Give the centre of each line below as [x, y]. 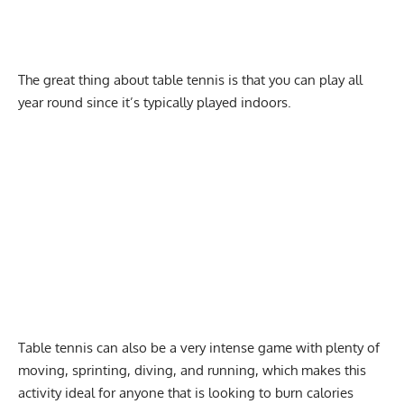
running [231, 370]
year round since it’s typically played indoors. [155, 102]
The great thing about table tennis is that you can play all [190, 80]
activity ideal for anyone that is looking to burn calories [186, 392]
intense [232, 347]
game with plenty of [317, 347]
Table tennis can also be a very [114, 347]
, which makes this [311, 370]
